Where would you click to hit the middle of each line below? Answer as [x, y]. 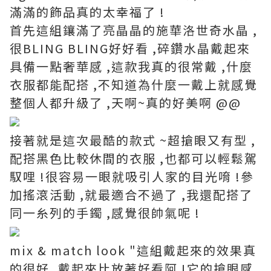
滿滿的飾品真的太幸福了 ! [87, 12]
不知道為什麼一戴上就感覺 [178, 85]
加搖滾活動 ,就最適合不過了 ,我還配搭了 [131, 195]
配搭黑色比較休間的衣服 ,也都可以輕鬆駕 [134, 158]
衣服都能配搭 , [54, 85]
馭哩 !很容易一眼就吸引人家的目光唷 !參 [132, 177]
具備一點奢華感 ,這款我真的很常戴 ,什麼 [131, 67]
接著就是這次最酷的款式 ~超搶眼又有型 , [133, 140]
